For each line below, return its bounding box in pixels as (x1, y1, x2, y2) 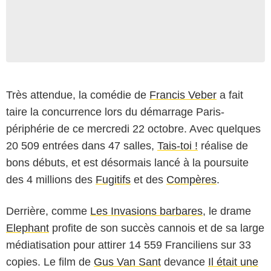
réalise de (198, 139, 248, 152)
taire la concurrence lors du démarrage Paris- (6, 105, 224, 118)
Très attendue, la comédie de (6, 88, 149, 101)
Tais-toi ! (157, 139, 198, 152)
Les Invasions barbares (90, 204, 203, 217)
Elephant (6, 221, 49, 234)
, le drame (203, 204, 251, 217)
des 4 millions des (6, 173, 96, 186)
